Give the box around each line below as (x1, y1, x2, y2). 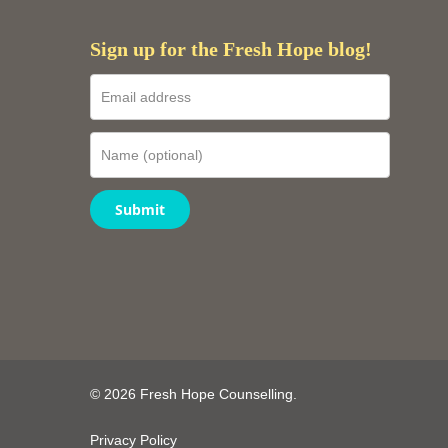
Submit (115, 200, 165, 220)
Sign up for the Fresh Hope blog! (90, 38, 372, 61)
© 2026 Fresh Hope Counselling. (90, 386, 297, 402)
